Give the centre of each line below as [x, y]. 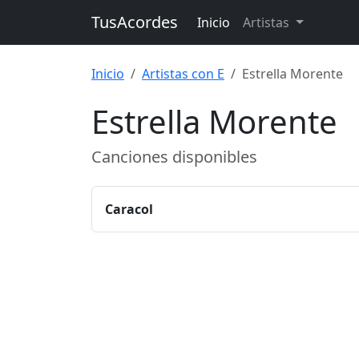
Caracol [129, 209]
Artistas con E [183, 74]
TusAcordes [135, 22]
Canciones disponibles [174, 157]
